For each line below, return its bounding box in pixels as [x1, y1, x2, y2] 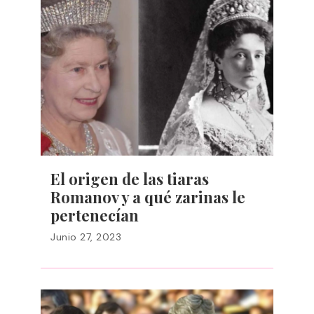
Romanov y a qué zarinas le [50, 186, 245, 207]
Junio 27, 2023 [50, 231, 121, 243]
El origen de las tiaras [50, 168, 209, 189]
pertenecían [50, 205, 139, 226]
